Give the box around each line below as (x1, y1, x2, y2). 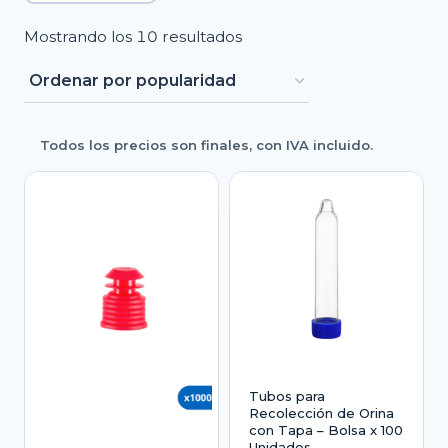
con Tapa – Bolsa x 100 (248, 421, 403, 438)
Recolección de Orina (248, 404, 394, 421)
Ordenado (241, 25, 320, 45)
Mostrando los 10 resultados (24, 26, 242, 46)
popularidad (241, 85, 335, 105)
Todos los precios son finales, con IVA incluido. (40, 137, 373, 154)
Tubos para (248, 387, 325, 404)
